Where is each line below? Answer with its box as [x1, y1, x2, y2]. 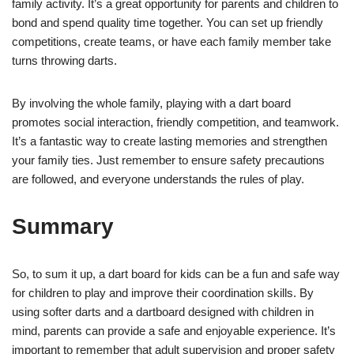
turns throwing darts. [12, 53, 117, 67]
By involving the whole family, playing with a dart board [12, 96, 291, 110]
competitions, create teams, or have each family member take [12, 34, 331, 48]
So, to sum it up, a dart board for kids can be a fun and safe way [12, 266, 340, 281]
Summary [12, 213, 114, 239]
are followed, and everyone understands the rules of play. [12, 171, 304, 186]
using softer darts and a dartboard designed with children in [12, 304, 314, 318]
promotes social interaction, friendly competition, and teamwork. [12, 115, 339, 129]
